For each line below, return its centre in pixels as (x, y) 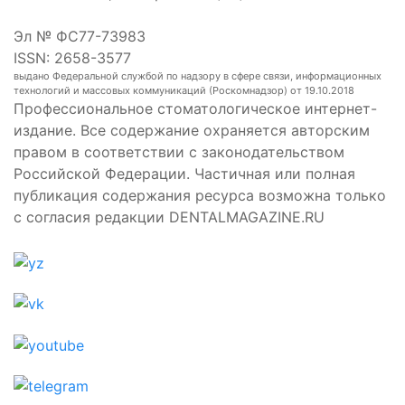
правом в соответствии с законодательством (179, 151)
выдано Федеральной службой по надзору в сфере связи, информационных (198, 75)
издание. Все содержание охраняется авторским (192, 130)
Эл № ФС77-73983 (80, 36)
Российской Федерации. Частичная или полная (184, 173)
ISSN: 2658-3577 (72, 57)
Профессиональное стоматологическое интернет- (195, 108)
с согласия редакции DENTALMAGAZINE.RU (169, 217)
